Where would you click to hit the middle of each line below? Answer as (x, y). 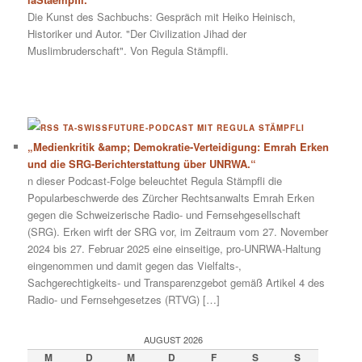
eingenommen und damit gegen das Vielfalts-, (135, 265)
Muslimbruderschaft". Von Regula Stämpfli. (128, 50)
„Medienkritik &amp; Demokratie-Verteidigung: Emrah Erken (179, 146)
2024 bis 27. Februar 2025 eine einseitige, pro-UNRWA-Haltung (175, 248)
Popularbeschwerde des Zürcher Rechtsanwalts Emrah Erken (171, 197)
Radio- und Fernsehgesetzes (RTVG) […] (124, 299)
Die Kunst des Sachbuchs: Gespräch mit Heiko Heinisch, (162, 16)
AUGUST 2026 (173, 339)
